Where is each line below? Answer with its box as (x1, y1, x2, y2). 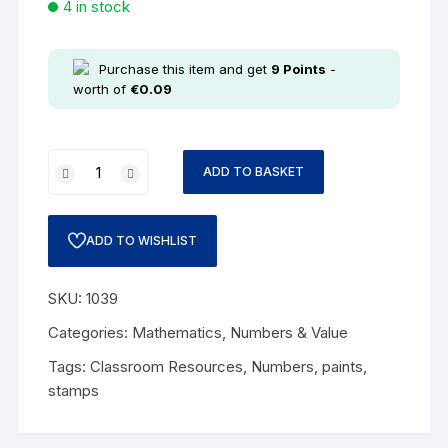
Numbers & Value (230, 323, 349, 342)
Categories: (48, 323, 133, 342)
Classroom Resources (90, 357, 244, 376)
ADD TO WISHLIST (86, 233, 198, 248)
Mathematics (132, 323, 223, 342)
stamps (48, 381, 100, 400)
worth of (73, 81, 131, 97)
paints (322, 357, 364, 376)
